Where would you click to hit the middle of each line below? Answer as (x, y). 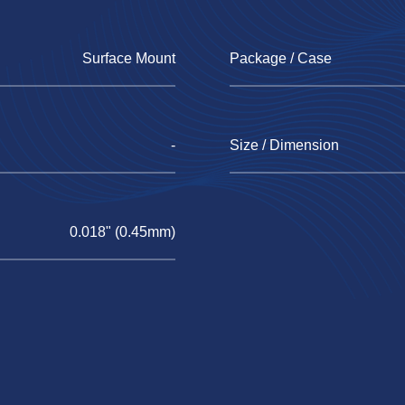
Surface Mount (129, 58)
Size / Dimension (284, 145)
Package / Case (281, 58)
